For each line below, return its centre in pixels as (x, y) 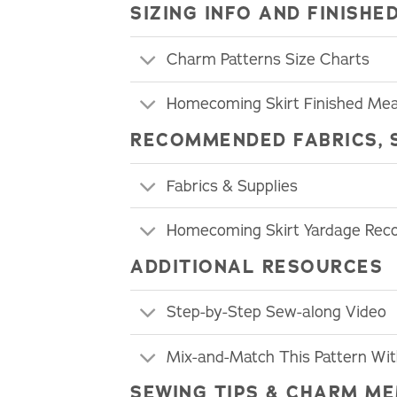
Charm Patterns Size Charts (268, 59)
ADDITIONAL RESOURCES (257, 266)
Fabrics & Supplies (232, 186)
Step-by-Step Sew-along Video (276, 312)
